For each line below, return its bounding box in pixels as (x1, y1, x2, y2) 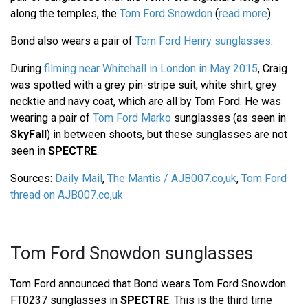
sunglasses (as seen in (171, 111, 286, 125)
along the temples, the (10, 7, 120, 21)
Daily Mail (55, 172, 102, 186)
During (10, 62, 44, 76)
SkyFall (10, 128, 47, 142)
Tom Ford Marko (93, 111, 171, 125)
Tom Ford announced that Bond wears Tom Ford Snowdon (10, 277, 286, 291)
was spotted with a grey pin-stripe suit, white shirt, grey (10, 78, 277, 92)
